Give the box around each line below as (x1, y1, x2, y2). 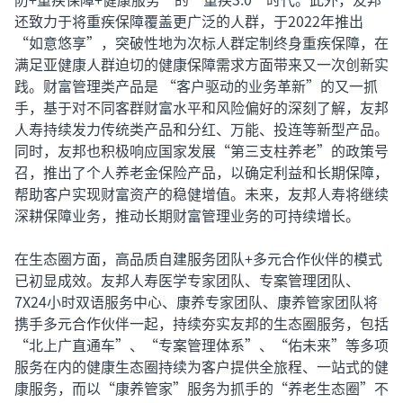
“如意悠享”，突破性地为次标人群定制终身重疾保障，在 (14, 31, 389, 53)
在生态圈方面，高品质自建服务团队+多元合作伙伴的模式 (14, 247, 382, 269)
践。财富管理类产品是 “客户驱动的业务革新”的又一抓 (14, 75, 378, 96)
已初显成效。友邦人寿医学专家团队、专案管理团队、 (14, 269, 360, 291)
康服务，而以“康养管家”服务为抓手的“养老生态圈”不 (14, 377, 389, 399)
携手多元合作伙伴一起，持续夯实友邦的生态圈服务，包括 (14, 312, 389, 334)
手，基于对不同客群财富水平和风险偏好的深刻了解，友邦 (14, 96, 389, 118)
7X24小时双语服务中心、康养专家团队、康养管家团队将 (14, 291, 378, 312)
